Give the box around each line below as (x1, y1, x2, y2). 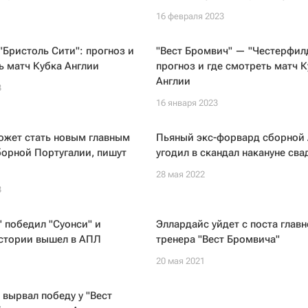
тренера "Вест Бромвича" (155, 233, 280, 245)
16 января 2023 (155, 98, 218, 108)
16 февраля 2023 (155, 11, 224, 21)
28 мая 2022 (155, 169, 205, 179)
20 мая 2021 (155, 256, 205, 266)
